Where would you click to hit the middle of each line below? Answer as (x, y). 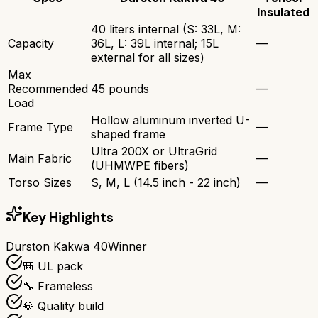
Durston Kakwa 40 (57, 247)
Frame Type (40, 127)
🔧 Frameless (58, 286)
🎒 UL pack (53, 267)
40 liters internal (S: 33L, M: (166, 29)
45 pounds (120, 88)
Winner (127, 247)
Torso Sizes (40, 182)
